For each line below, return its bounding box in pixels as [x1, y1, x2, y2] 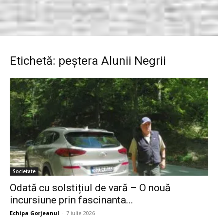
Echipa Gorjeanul [10, 209, 59, 217]
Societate [13, 168, 36, 175]
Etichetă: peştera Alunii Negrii [10, 54, 166, 68]
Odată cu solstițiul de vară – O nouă [10, 182, 170, 194]
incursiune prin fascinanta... [10, 194, 133, 206]
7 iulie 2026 [66, 209, 95, 217]
